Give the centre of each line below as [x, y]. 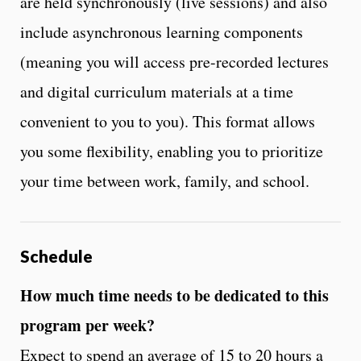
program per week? [87, 326]
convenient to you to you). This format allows [168, 121]
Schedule [56, 255]
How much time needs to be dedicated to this [174, 296]
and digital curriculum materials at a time [157, 91]
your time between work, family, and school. [165, 180]
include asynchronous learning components [162, 31]
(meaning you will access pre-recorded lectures [174, 61]
